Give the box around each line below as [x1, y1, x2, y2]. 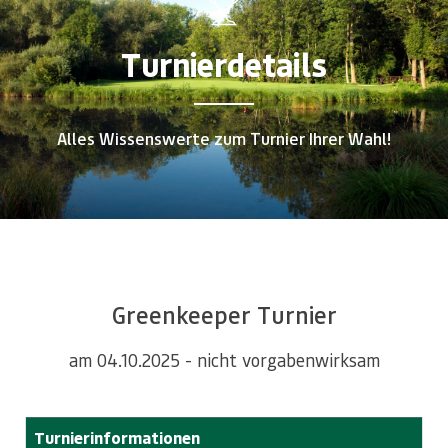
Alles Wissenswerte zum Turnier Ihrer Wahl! [57, 127, 391, 150]
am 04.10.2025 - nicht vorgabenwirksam [68, 348, 380, 372]
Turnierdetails [121, 43, 327, 86]
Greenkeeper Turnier [111, 299, 337, 331]
